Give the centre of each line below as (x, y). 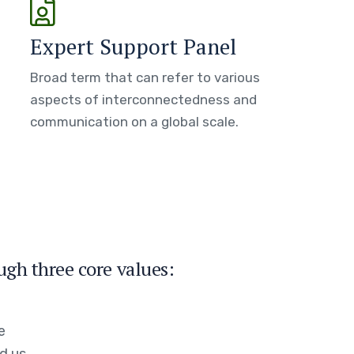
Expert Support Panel (134, 47)
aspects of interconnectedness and (144, 100)
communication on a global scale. (135, 122)
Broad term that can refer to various (145, 77)
